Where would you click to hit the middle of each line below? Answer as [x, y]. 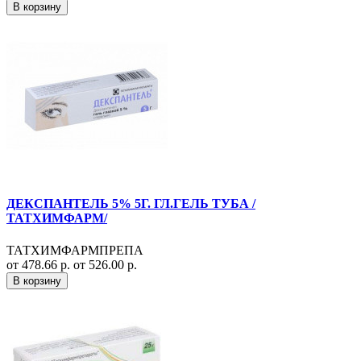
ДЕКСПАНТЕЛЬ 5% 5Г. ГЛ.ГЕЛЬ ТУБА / [131, 204]
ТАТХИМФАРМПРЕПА [75, 250]
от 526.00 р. [105, 264]
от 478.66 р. [40, 264]
